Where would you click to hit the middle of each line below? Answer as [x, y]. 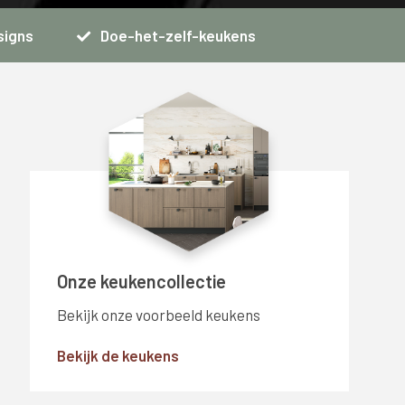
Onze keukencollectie [141, 281]
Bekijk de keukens [118, 355]
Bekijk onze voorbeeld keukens [158, 315]
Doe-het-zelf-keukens [177, 35]
